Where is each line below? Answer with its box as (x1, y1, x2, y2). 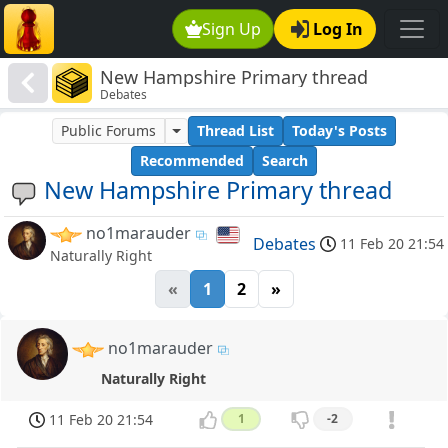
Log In (313, 18, 363, 40)
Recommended (140, 151, 244, 171)
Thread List (196, 121, 274, 141)
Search (262, 151, 308, 171)
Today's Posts (291, 121, 387, 141)
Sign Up (202, 18, 262, 40)
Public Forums (61, 121, 157, 141)
